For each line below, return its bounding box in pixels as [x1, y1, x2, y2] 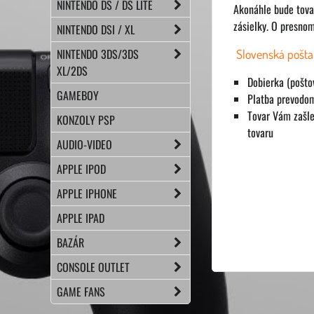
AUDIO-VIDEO [57, 136, 112, 153]
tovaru [247, 124, 273, 141]
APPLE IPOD [57, 161, 106, 177]
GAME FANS [57, 283, 105, 300]
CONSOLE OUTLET [57, 259, 130, 275]
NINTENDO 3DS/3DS [57, 46, 139, 62]
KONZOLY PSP [57, 111, 115, 128]
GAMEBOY [57, 87, 99, 104]
